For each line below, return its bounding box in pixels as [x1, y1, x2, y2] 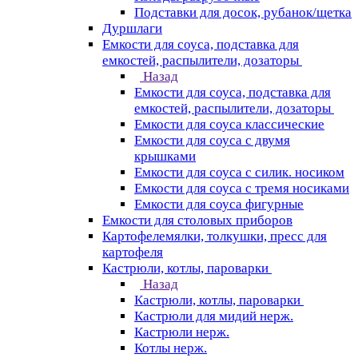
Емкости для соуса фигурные [134, 197, 304, 212]
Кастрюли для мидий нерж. [134, 308, 293, 324]
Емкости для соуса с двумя [134, 133, 290, 148]
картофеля [102, 245, 163, 260]
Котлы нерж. [134, 340, 207, 356]
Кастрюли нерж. [134, 324, 229, 340]
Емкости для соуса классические [134, 117, 324, 132]
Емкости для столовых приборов [102, 213, 292, 228]
